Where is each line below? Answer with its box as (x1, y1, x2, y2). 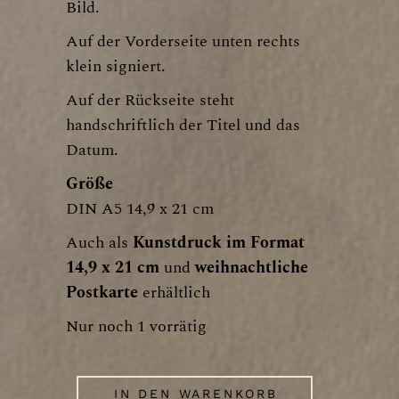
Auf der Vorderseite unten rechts (66, 28, 300, 53)
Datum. (66, 137, 118, 162)
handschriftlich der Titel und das (66, 112, 300, 137)
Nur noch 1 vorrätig (66, 313, 207, 338)
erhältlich (138, 280, 210, 305)
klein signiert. (66, 53, 166, 78)
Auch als (66, 230, 133, 255)
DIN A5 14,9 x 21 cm (66, 196, 214, 221)
